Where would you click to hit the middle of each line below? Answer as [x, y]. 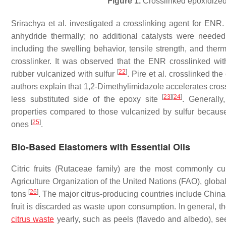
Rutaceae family [88, 169]
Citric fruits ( [34, 169]
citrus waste [33, 219]
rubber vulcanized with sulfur [64, 74]
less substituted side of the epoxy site [87, 99]
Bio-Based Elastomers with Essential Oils [101, 147]
